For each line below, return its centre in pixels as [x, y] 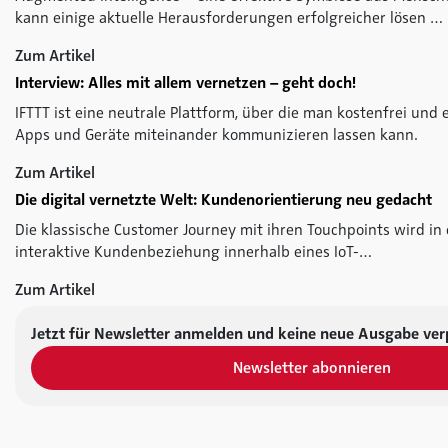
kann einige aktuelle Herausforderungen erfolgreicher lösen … [229, 18]
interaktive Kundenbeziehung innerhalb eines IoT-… [193, 252]
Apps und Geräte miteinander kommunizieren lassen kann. [216, 135]
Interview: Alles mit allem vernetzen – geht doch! [185, 83]
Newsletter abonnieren [312, 368]
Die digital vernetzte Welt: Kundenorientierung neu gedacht [223, 200]
